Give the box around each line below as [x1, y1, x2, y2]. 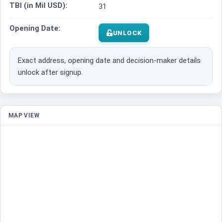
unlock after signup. [18, 68, 83, 77]
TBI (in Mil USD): [9, 1, 67, 10]
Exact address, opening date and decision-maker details [18, 56, 201, 65]
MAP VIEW [8, 112, 40, 119]
